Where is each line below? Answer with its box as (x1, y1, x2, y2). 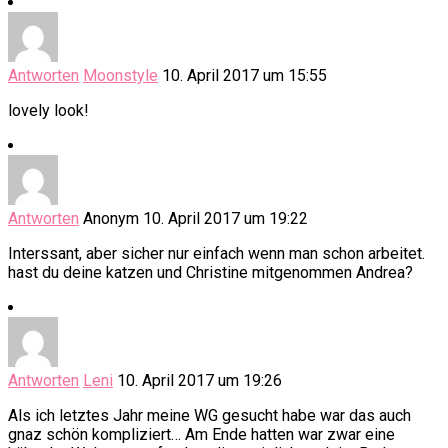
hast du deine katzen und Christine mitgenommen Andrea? (8, 263, 413, 283)
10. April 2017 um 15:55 (162, 66, 327, 86)
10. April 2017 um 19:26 (117, 371, 282, 391)
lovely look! (8, 101, 89, 121)
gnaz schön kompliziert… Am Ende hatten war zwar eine (8, 425, 395, 445)
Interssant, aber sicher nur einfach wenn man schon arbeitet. (8, 244, 425, 264)
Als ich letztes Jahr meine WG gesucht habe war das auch (8, 406, 411, 426)
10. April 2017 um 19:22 (143, 209, 308, 229)
